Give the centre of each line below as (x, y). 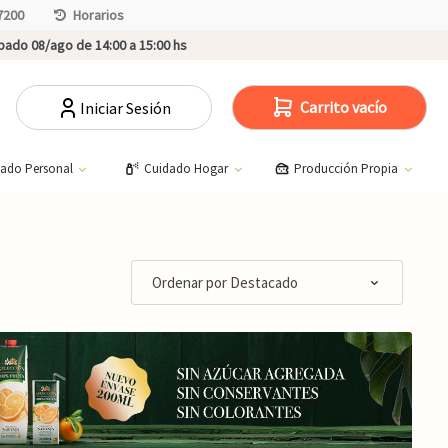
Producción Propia (348, 168)
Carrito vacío (344, 106)
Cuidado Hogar (187, 168)
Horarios (98, 15)
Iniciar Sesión (126, 107)
